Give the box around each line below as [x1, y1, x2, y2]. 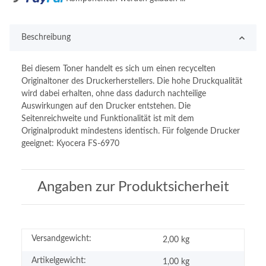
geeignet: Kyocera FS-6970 [21, 140, 119, 148]
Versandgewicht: [31, 235, 91, 243]
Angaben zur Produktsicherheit [37, 180, 229, 195]
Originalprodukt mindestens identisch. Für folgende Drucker [21, 127, 240, 136]
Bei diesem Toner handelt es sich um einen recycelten [21, 65, 216, 74]
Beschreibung [21, 33, 71, 42]
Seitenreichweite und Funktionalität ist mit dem [21, 115, 194, 123]
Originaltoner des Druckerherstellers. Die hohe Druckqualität [21, 77, 242, 86]
